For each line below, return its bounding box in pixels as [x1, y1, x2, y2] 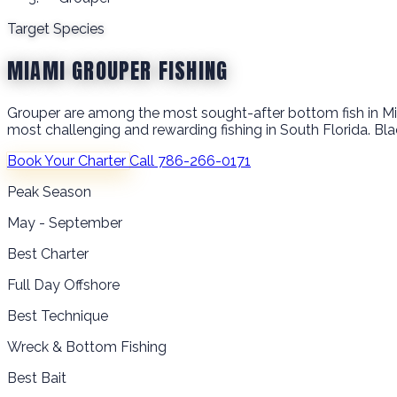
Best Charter [7, 245, 89, 262]
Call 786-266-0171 [129, 152, 251, 169]
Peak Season [7, 183, 91, 200]
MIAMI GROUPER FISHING [7, 54, 229, 87]
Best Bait [7, 369, 66, 386]
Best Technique [7, 307, 108, 324]
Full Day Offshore [7, 276, 120, 293]
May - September [7, 214, 122, 231]
